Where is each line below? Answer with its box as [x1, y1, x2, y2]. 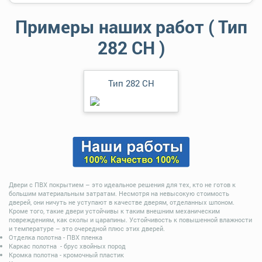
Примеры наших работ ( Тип [15, 15, 247, 39]
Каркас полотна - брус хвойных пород [9, 242, 126, 251]
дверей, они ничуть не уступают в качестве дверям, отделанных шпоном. [9, 198, 235, 207]
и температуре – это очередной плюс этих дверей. [9, 224, 165, 233]
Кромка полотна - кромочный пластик [9, 250, 124, 260]
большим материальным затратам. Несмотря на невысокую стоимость [9, 189, 229, 198]
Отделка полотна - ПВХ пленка [9, 233, 102, 242]
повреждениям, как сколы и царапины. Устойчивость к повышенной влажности [9, 215, 252, 225]
